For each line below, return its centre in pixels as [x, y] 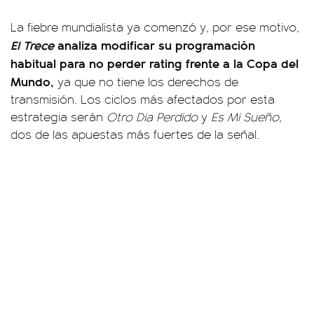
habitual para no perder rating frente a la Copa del [155, 63]
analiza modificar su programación [155, 45]
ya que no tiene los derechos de [146, 81]
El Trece [32, 45]
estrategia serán [59, 116]
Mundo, [32, 81]
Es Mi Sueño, [246, 116]
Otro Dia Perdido [152, 116]
